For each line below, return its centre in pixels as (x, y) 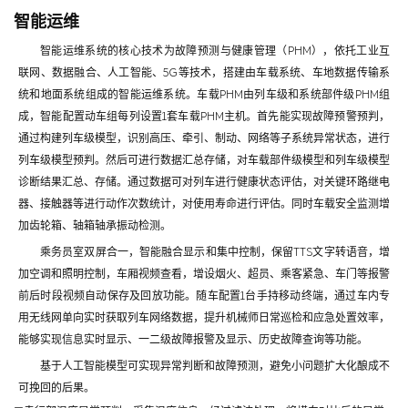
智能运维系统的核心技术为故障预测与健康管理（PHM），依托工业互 (215, 51)
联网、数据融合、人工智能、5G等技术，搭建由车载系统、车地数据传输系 (204, 72)
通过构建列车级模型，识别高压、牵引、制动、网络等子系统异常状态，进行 (204, 138)
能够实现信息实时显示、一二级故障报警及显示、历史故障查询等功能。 (193, 339)
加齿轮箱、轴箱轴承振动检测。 (95, 225)
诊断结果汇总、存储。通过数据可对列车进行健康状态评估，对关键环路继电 (204, 182)
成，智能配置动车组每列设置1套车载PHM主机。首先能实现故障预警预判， (204, 116)
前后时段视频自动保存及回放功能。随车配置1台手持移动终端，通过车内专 (204, 296)
